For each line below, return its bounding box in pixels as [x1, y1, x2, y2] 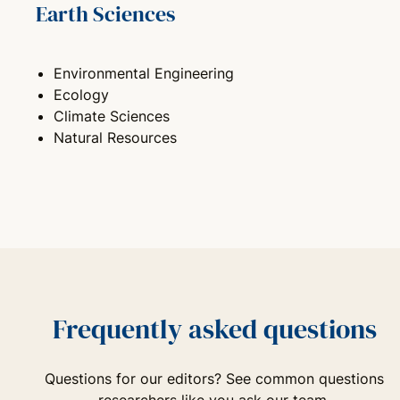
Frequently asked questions [52, 310, 377, 347]
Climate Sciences [54, 106, 170, 125]
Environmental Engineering [54, 63, 234, 82]
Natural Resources [54, 128, 177, 146]
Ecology [54, 85, 109, 104]
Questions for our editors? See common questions [45, 369, 384, 387]
